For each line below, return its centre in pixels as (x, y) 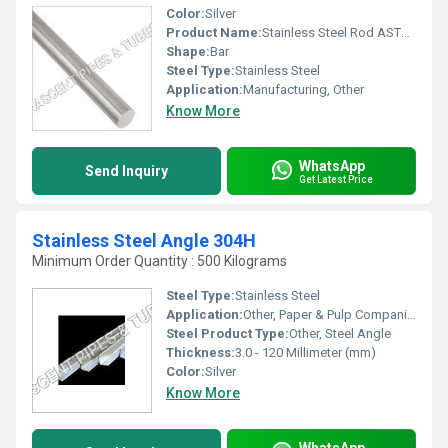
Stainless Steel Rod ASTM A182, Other (331, 32)
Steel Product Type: (227, 333)
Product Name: (214, 32)
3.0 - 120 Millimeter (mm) (305, 352)
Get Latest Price (336, 179)
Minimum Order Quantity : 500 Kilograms (159, 261)
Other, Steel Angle (340, 333)
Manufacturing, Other (303, 89)
